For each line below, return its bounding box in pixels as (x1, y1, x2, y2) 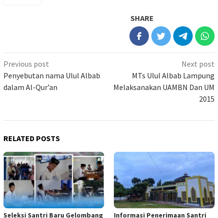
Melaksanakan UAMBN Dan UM (113, 82, 215, 92)
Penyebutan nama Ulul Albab (3, 70, 100, 80)
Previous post (3, 58, 49, 69)
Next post (182, 58, 215, 69)
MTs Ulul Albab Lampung (132, 70, 215, 80)
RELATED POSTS (3, 133, 60, 143)
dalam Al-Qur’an (3, 82, 57, 92)
